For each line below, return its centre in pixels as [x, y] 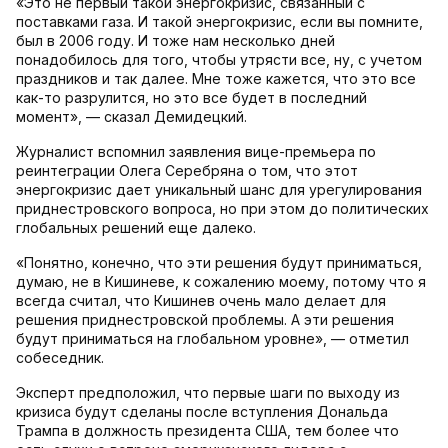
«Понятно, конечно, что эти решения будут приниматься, [219, 263]
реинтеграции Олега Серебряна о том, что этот [187, 171]
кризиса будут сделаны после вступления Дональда [202, 412]
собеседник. [60, 358]
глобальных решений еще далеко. [136, 228]
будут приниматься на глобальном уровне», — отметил [212, 339]
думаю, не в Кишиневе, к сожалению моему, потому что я [221, 282]
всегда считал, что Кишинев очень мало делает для [201, 301]
